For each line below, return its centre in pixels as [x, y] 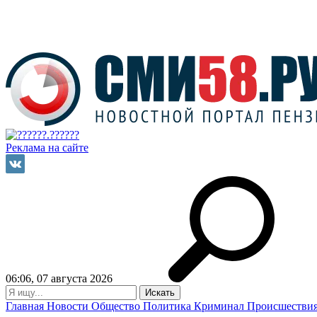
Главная [26, 306]
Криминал [220, 306]
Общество [117, 306]
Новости [69, 306]
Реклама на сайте [47, 148]
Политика [168, 306]
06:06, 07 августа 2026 [59, 278]
